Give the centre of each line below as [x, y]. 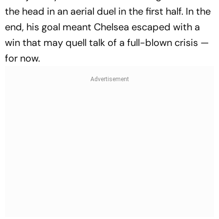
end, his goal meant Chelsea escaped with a [102, 27]
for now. [22, 58]
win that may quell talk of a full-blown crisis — [107, 42]
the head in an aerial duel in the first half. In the [108, 11]
